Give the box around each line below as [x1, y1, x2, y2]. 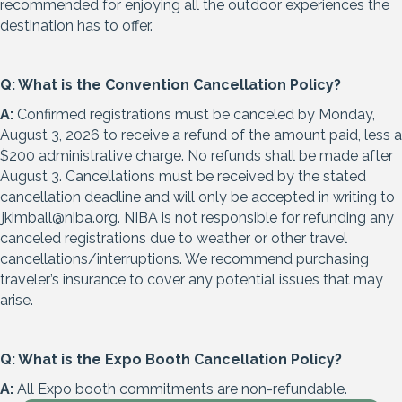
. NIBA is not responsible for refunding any [118, 209, 394, 227]
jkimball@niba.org [2, 209, 118, 227]
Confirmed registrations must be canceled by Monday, [13, 106, 375, 124]
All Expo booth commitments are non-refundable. [13, 380, 347, 398]
